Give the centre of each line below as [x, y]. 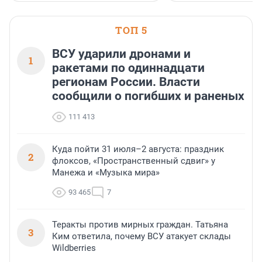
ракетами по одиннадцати [128, 68]
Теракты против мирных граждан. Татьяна [140, 225]
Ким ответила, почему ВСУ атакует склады [142, 237]
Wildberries [74, 248]
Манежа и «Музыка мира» [106, 173]
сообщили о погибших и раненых [148, 96]
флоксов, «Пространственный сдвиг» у [134, 161]
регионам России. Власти [126, 82]
